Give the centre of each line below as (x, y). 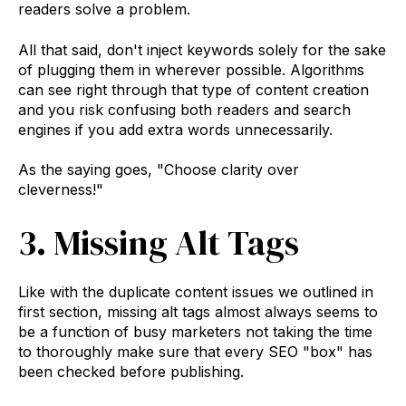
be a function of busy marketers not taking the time (195, 332)
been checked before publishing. (133, 372)
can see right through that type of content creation (193, 89)
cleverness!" (61, 190)
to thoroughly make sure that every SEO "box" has (195, 352)
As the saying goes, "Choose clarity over (159, 170)
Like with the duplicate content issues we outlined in (196, 292)
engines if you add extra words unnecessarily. (175, 129)
